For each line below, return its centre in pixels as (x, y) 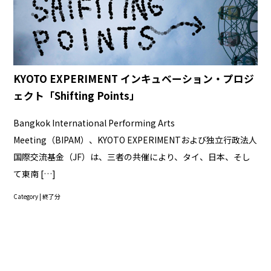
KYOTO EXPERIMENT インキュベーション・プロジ (134, 79)
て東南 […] (35, 173)
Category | (28, 196)
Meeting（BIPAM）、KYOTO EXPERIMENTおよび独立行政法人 (135, 139)
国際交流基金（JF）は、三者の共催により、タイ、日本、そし (132, 156)
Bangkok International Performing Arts (94, 122)
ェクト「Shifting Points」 (77, 96)
